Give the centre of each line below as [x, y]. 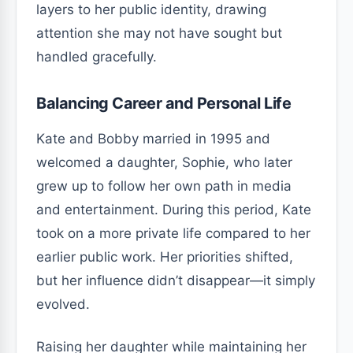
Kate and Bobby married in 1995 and [153, 138]
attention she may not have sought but [159, 33]
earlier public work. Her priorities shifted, [165, 256]
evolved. [63, 304]
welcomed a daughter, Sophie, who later [164, 162]
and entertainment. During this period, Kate [174, 209]
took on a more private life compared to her [173, 233]
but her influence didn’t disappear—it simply [176, 280]
